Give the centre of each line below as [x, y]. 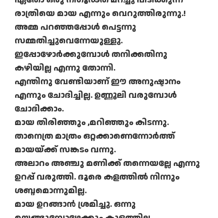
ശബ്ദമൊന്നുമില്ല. [51, 191]
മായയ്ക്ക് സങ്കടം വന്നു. [65, 150]
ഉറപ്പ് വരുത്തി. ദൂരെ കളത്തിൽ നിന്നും [97, 177]
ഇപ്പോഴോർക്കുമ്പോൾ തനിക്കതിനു [91, 54]
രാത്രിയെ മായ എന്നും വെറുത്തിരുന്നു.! [100, 14]
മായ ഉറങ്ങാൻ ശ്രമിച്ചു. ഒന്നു [75, 204]
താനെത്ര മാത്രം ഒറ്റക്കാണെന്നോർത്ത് [95, 136]
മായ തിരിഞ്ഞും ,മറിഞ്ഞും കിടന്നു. [92, 123]
